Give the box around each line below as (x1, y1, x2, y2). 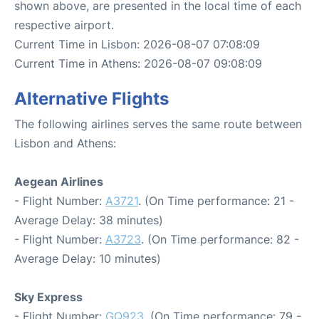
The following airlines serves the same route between (14, 116, 302, 131)
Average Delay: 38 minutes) (14, 212, 163, 227)
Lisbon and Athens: (14, 135, 116, 150)
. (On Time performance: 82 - (141, 231, 299, 246)
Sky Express (14, 289, 83, 304)
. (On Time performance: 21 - (138, 193, 294, 208)
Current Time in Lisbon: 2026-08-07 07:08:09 (14, 36, 260, 51)
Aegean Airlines (14, 174, 103, 189)
